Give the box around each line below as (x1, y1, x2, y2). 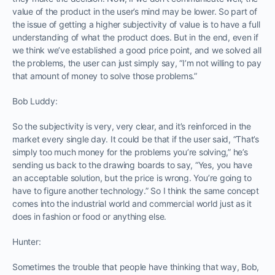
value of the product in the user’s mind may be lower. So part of (12, 6, 257, 17)
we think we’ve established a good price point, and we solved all (12, 44, 261, 55)
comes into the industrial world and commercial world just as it (12, 198, 252, 209)
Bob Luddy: (12, 95, 58, 106)
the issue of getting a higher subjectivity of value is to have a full (12, 18, 260, 29)
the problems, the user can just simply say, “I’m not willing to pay (12, 57, 261, 68)
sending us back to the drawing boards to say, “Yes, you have (12, 159, 252, 170)
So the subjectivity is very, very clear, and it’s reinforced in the (12, 120, 251, 131)
